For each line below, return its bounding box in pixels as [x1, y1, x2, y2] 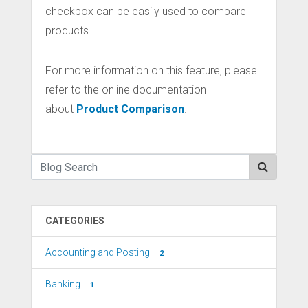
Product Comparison [76, 102, 184, 116]
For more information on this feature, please [45, 64, 257, 78]
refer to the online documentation [45, 83, 206, 97]
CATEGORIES [45, 215, 104, 227]
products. [45, 24, 91, 38]
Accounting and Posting [45, 247, 150, 258]
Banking [45, 278, 80, 290]
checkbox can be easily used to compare [45, 5, 246, 19]
